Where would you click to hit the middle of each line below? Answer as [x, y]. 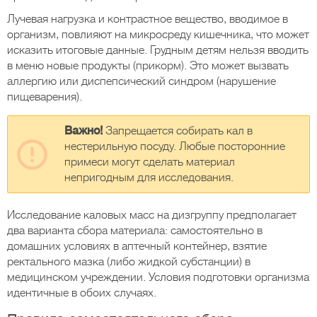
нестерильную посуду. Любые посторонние [175, 146]
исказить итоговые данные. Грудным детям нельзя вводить [158, 50]
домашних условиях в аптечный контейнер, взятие [137, 246]
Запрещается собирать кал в [179, 131]
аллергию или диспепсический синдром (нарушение [142, 81]
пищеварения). [45, 97]
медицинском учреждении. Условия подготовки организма [158, 277]
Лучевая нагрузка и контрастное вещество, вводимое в [148, 19]
